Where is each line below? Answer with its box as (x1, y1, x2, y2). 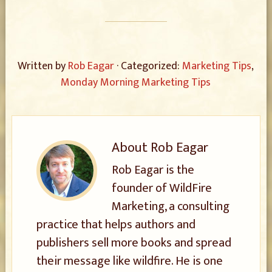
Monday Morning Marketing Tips (61, 73, 211, 92)
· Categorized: (117, 57, 183, 75)
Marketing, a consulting (111, 196, 229, 217)
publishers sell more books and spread (36, 233, 231, 253)
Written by (18, 57, 69, 75)
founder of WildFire (111, 178, 212, 199)
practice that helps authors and (36, 214, 195, 235)
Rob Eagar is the (111, 160, 194, 180)
